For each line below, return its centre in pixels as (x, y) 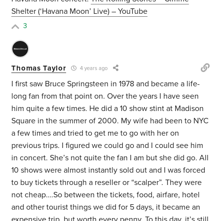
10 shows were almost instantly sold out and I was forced (109, 170)
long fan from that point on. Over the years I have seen (105, 96)
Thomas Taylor (39, 68)
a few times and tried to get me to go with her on (95, 133)
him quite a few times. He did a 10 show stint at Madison (108, 109)
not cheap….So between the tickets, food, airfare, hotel (106, 195)
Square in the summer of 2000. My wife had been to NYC (110, 121)
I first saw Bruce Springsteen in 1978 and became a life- (106, 84)
